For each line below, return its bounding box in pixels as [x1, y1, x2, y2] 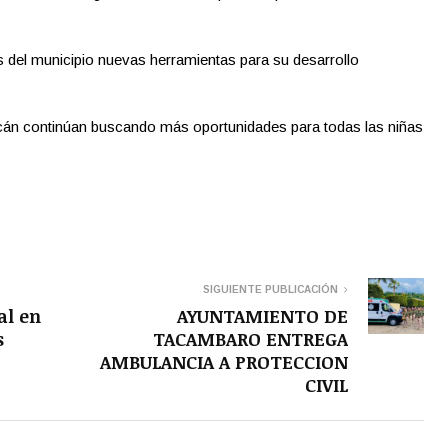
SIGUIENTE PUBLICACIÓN [203, 283, 338, 295]
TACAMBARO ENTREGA [153, 326, 348, 351]
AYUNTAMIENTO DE [177, 303, 348, 328]
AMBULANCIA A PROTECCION [100, 349, 348, 374]
